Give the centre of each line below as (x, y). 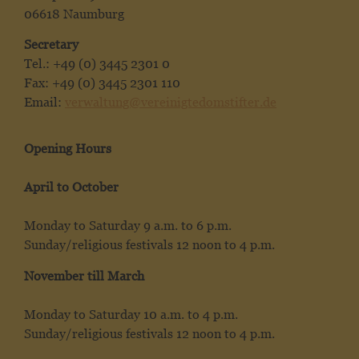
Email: (44, 103)
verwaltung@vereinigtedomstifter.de (171, 103)
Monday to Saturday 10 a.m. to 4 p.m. (131, 314)
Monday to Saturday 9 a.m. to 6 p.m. (128, 226)
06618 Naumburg (74, 14)
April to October (71, 188)
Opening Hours (68, 149)
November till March (84, 276)
